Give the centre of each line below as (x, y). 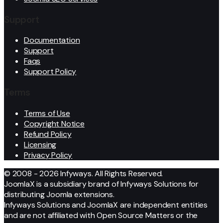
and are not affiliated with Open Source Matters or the (101, 215)
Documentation (52, 40)
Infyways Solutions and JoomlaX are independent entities (106, 205)
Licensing (40, 144)
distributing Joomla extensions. (59, 194)
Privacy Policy (48, 155)
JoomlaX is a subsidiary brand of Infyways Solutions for (101, 184)
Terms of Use (47, 113)
